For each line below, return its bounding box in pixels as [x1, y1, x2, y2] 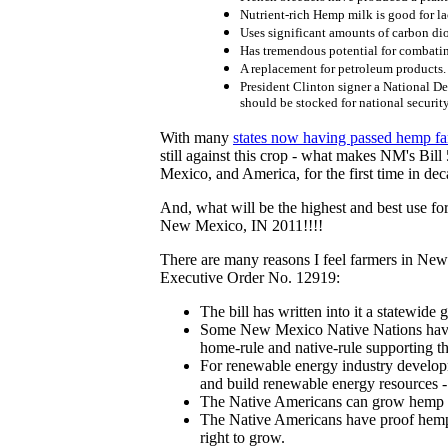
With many [160, 128, 233, 146]
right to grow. [200, 428, 285, 446]
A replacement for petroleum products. [240, 60, 446, 76]
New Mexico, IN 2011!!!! [160, 216, 323, 234]
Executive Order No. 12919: [160, 268, 340, 286]
